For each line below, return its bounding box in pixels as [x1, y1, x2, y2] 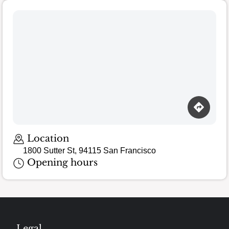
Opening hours [24, 157, 98, 169]
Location [24, 132, 69, 144]
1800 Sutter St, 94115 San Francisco [23, 146, 156, 155]
